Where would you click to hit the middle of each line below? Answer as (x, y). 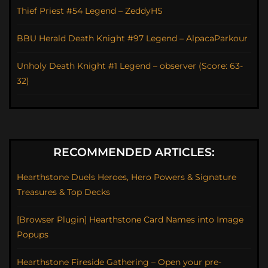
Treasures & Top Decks (63, 192)
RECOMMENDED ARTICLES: (134, 153)
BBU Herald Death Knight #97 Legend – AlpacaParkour (132, 39)
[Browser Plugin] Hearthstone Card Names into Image (130, 220)
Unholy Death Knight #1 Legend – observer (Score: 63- (130, 66)
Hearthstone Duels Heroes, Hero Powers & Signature (127, 177)
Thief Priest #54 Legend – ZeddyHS (90, 11)
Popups (33, 235)
